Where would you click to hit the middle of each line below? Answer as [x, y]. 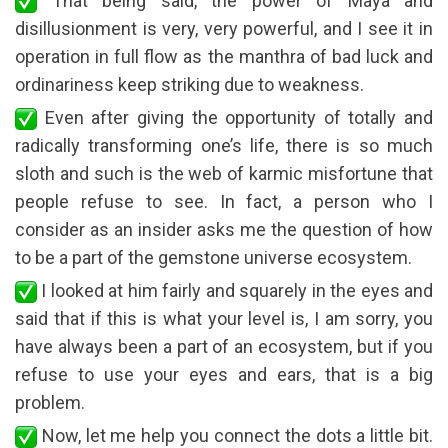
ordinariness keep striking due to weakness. [189, 84]
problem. [50, 402]
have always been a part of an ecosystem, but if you [224, 346]
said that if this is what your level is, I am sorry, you [224, 318]
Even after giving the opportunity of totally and [235, 117]
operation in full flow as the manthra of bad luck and [224, 56]
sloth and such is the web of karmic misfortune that [224, 173]
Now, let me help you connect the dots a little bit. [235, 435]
